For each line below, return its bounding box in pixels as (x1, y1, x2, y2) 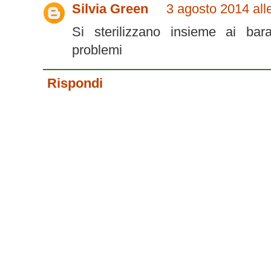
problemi (72, 42, 122, 58)
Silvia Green (72, 1, 148, 17)
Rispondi (47, 76, 103, 91)
